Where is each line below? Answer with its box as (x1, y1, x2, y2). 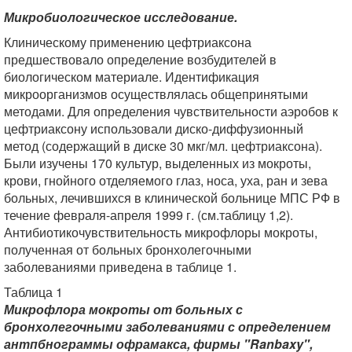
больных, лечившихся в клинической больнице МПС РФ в (4, 189, 340, 207)
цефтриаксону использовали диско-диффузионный (4, 119, 303, 137)
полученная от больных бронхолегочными (4, 240, 251, 258)
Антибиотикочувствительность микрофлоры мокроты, (4, 223, 317, 241)
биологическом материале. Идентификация (4, 68, 259, 86)
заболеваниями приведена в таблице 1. (4, 258, 236, 276)
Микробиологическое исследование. (4, 8, 237, 26)
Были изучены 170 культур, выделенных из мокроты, (4, 154, 311, 172)
